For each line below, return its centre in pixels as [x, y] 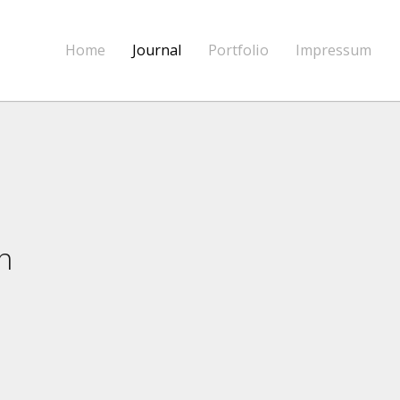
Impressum [333, 50]
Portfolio [238, 50]
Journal [157, 50]
